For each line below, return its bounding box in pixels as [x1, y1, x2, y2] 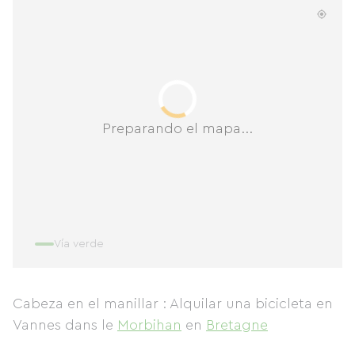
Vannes [13, 318, 65, 332]
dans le [65, 318, 117, 332]
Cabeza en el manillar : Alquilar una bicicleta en [13, 296, 333, 311]
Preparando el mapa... [102, 120, 253, 136]
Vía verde [54, 239, 104, 250]
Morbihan [117, 318, 181, 332]
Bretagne [206, 318, 268, 332]
